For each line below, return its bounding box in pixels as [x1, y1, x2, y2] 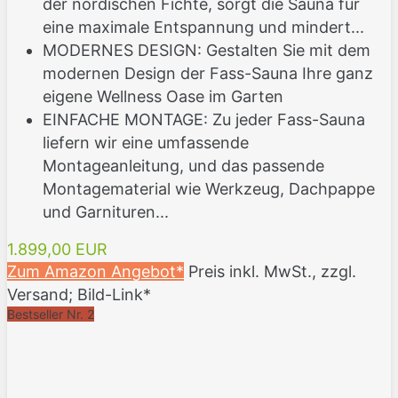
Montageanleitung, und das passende [43, 156, 324, 176]
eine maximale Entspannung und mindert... [43, 18, 364, 37]
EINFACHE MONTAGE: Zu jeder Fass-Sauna [43, 110, 365, 130]
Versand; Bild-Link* [7, 285, 151, 305]
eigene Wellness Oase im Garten [43, 87, 283, 107]
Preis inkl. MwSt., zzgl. [188, 262, 356, 282]
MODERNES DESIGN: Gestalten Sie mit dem [43, 41, 370, 60]
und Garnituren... [43, 203, 169, 222]
